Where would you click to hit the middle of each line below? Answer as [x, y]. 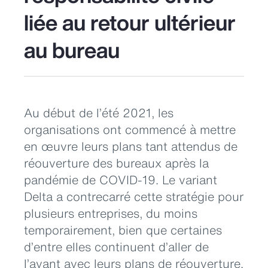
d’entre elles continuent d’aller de [116, 247]
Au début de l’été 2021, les [99, 113]
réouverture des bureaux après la [116, 163]
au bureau [72, 50]
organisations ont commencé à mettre [130, 130]
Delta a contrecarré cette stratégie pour [134, 197]
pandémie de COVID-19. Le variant [121, 180]
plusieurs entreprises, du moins [111, 213]
